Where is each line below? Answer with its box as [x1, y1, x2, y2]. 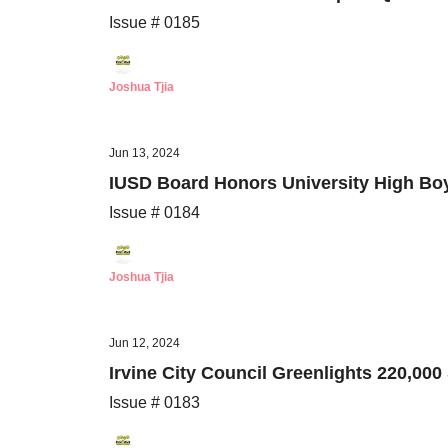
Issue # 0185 [109, 14, 200, 31]
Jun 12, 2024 [109, 336, 180, 350]
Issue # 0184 [109, 204, 200, 221]
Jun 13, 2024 [109, 146, 180, 160]
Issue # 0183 [109, 394, 200, 411]
